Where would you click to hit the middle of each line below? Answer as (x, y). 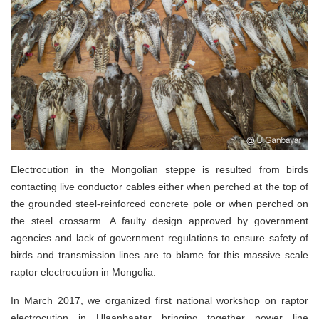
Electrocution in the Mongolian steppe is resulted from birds (159, 170)
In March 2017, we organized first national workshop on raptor (159, 301)
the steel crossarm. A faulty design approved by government (159, 221)
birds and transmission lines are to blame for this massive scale (159, 255)
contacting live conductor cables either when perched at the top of (159, 187)
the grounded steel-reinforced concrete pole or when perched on (159, 204)
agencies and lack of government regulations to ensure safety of (159, 238)
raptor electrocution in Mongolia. (83, 272)
